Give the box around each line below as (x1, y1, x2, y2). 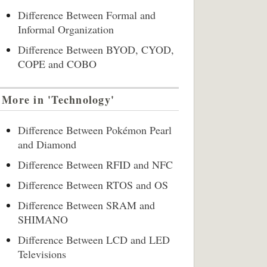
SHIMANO (18, 212, 68, 226)
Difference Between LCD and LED (18, 232, 170, 247)
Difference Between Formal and (18, 8, 156, 22)
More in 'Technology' (2, 92, 115, 107)
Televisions (18, 247, 66, 261)
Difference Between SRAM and (18, 198, 155, 212)
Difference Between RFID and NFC (18, 157, 173, 172)
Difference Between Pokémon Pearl (18, 123, 172, 137)
